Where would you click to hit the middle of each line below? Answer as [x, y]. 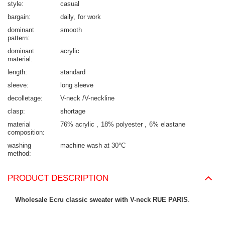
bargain [18, 17]
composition [25, 133]
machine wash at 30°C [93, 146]
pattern [18, 38]
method [18, 154]
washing [19, 146]
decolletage [24, 98]
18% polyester [123, 125]
